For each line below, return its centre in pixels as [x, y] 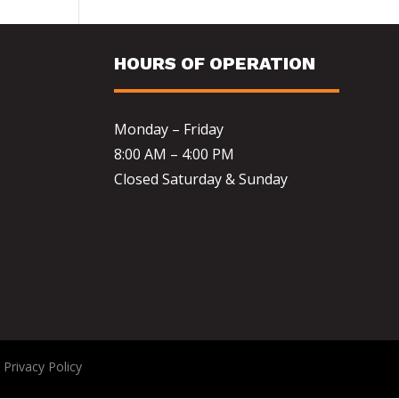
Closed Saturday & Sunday [201, 179]
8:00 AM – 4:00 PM [175, 155]
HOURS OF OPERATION [215, 64]
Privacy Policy [42, 367]
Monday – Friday [169, 130]
